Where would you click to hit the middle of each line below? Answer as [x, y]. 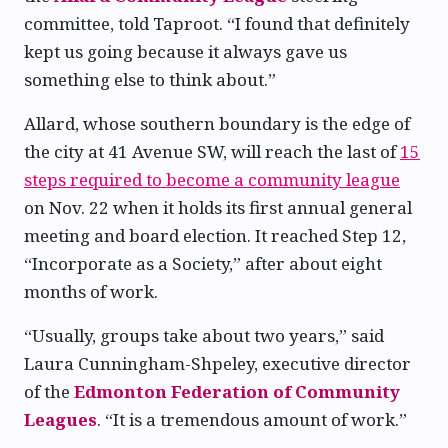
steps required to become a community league [212, 179]
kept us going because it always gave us [185, 51]
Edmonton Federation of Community [237, 391]
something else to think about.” [150, 79]
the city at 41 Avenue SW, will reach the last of [212, 151]
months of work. [91, 291]
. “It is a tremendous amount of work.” [252, 419]
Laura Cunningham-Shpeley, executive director [217, 363]
